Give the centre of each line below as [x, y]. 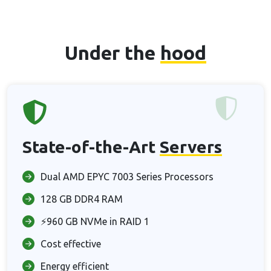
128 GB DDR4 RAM [82, 199]
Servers [191, 147]
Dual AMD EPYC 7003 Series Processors [127, 177]
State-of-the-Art [91, 147]
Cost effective [71, 244]
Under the [113, 53]
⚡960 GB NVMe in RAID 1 [95, 221]
